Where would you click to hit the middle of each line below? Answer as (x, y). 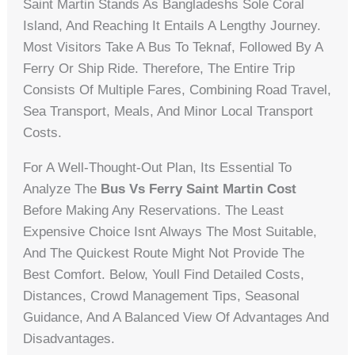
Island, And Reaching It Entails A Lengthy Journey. (172, 26)
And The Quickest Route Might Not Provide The (164, 254)
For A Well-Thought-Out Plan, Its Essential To (158, 168)
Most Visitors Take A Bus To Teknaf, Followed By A (173, 48)
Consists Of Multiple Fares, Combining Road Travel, (177, 90)
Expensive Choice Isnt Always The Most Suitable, (170, 232)
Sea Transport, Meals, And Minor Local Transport (168, 112)
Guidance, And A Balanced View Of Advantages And (176, 318)
